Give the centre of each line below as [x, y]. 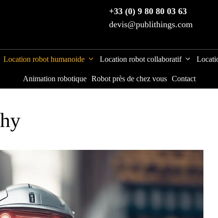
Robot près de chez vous [129, 79]
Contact [183, 79]
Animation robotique [54, 79]
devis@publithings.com [151, 24]
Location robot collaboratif [141, 59]
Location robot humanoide [44, 59]
